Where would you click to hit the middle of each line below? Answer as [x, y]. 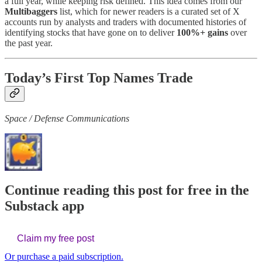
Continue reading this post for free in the [127, 190]
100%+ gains [204, 32]
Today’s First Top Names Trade [99, 78]
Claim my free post [56, 239]
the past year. [29, 43]
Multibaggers [31, 11]
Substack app [44, 206]
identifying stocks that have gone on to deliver [91, 32]
